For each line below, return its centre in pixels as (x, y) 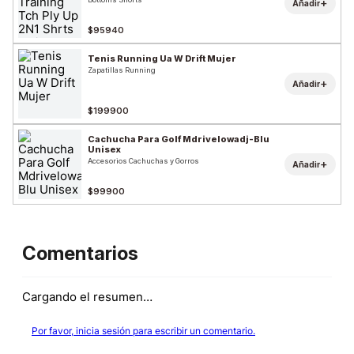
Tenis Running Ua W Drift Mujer (162, 58)
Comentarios (80, 254)
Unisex (104, 149)
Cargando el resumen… (87, 297)
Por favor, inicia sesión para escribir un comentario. (143, 331)
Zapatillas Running (122, 70)
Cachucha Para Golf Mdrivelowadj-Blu (179, 139)
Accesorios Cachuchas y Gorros (143, 160)
